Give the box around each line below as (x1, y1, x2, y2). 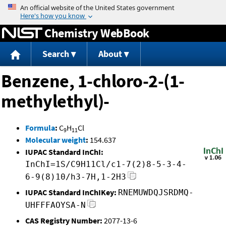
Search (42, 48, 69, 60)
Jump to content (85, 2, 141, 12)
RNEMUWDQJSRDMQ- (118, 188, 194, 198)
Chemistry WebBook (44, 25, 149, 41)
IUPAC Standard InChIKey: (25, 187, 117, 198)
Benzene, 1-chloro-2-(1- (1, 70, 185, 93)
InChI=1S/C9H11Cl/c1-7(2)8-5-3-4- (25, 159, 187, 169)
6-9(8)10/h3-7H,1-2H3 (25, 172, 126, 182)
